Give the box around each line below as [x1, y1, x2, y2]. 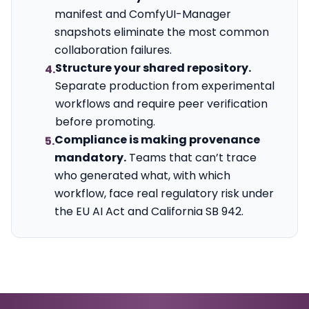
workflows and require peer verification [55, 96, 268, 112]
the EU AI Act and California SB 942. [54, 203, 243, 219]
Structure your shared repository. [55, 60, 251, 76]
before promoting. [55, 114, 155, 130]
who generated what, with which [54, 168, 230, 183]
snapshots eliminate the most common [54, 24, 269, 40]
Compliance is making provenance [54, 132, 260, 148]
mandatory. [54, 150, 126, 166]
